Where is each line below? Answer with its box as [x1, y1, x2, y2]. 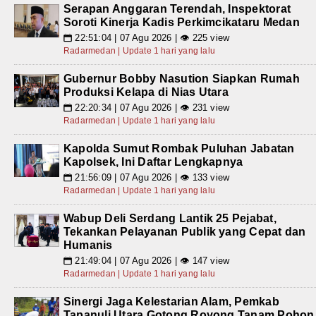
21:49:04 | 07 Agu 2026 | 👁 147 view [72, 255, 230, 266]
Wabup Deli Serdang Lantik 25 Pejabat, [63, 212, 276, 224]
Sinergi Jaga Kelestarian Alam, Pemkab [63, 295, 279, 308]
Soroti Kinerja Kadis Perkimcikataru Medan [63, 16, 300, 28]
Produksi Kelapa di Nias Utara [63, 85, 229, 98]
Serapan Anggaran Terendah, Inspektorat [63, 2, 291, 15]
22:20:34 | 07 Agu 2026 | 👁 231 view [72, 102, 230, 113]
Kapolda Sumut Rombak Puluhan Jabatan [63, 142, 295, 154]
